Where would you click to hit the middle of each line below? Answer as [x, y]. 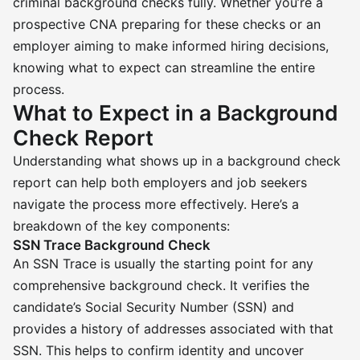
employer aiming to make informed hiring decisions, [171, 46]
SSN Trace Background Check [112, 245]
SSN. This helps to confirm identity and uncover [158, 350]
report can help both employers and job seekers [160, 182]
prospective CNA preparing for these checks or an [167, 24]
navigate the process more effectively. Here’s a [156, 204]
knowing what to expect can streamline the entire [164, 67]
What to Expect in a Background [176, 113]
